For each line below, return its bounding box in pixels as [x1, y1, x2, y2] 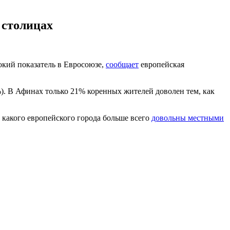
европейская [139, 60, 184, 69]
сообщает [106, 60, 139, 69]
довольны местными [151, 113, 224, 122]
